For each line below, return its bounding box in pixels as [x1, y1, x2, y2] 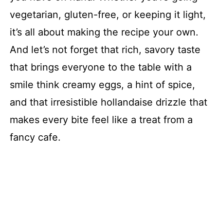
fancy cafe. [10, 131, 61, 144]
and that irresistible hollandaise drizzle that [10, 96, 207, 109]
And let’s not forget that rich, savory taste [10, 44, 200, 56]
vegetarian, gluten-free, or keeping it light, [10, 9, 206, 21]
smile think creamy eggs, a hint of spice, [10, 79, 195, 91]
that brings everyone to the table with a [10, 61, 192, 73]
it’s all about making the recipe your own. [10, 26, 199, 38]
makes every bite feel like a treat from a [10, 114, 193, 126]
